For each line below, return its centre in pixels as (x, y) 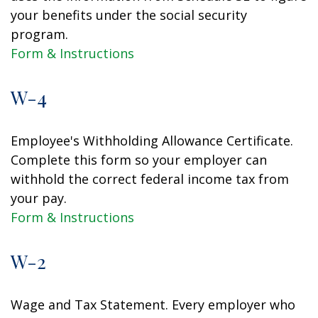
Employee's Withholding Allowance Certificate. (152, 141)
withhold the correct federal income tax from (150, 179)
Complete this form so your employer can (139, 160)
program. (39, 34)
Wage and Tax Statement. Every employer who (153, 305)
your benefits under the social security (129, 15)
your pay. (39, 198)
